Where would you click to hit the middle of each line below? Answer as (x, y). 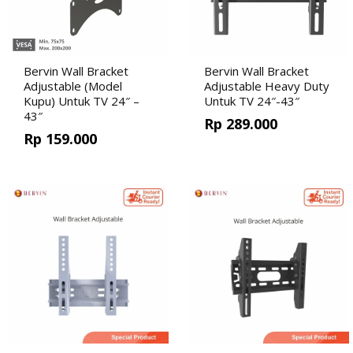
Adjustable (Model (73, 86)
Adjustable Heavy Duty (267, 86)
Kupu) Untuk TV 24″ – (82, 101)
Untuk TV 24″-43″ (252, 101)
